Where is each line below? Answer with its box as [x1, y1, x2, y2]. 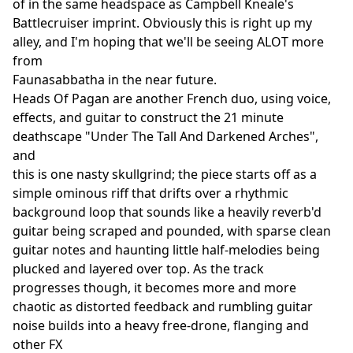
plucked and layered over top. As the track [13, 259, 264, 277]
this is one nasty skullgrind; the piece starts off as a [13, 165, 317, 183]
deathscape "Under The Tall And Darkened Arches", [13, 127, 318, 145]
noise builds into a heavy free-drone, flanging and [13, 316, 309, 334]
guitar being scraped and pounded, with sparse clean [13, 221, 331, 240]
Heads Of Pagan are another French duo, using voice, [13, 89, 331, 107]
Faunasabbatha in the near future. [13, 70, 217, 88]
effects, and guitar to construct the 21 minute [13, 108, 284, 126]
